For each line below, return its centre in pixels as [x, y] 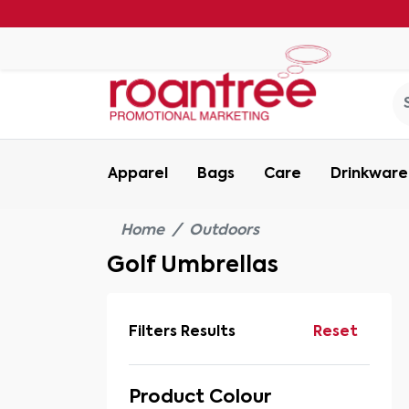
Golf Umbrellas [193, 266]
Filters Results [182, 332]
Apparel [138, 174]
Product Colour [200, 398]
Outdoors [224, 231]
